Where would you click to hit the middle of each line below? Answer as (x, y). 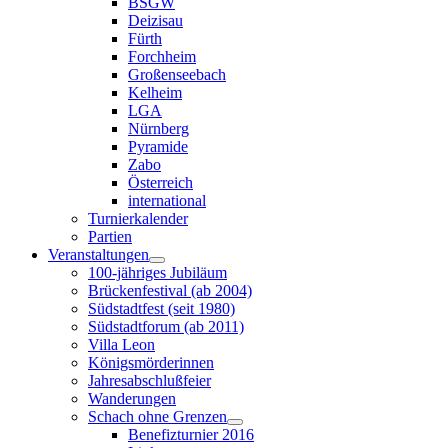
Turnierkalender (138, 218)
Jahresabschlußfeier (149, 380)
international (167, 200)
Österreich (160, 182)
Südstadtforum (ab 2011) (166, 326)
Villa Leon (121, 344)
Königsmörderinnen (151, 362)
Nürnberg (158, 128)
